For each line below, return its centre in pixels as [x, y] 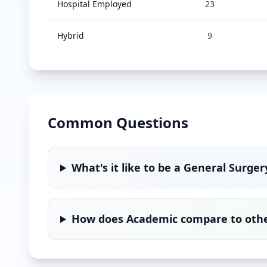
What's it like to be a [128, 167]
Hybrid [71, 35]
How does [99, 219]
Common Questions [118, 122]
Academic [152, 219]
